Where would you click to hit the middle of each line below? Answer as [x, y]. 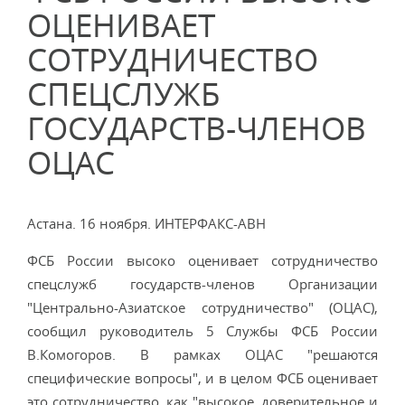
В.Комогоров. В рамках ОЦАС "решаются [202, 354]
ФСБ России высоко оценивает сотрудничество [202, 260]
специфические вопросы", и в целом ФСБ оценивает [202, 378]
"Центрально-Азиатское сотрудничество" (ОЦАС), [202, 307]
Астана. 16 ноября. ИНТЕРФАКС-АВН [146, 223]
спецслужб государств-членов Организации [202, 284]
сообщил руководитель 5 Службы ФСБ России [202, 331]
